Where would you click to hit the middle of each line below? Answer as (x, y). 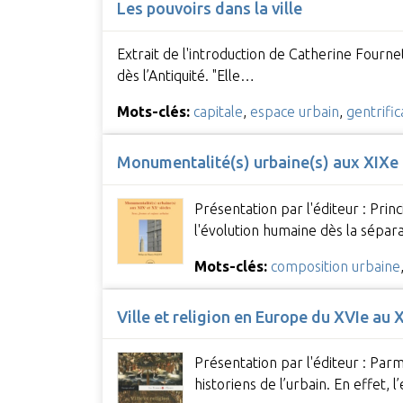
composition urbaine (335, 266)
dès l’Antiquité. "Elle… (185, 76)
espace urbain (294, 112)
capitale (218, 112)
